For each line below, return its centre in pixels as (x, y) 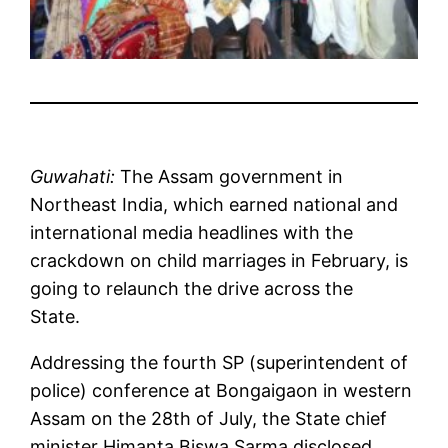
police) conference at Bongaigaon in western (221, 391)
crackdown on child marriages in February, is (219, 261)
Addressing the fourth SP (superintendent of (219, 363)
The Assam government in (229, 177)
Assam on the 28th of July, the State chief (209, 419)
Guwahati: (73, 177)
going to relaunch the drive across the (192, 289)
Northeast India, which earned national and (214, 205)
